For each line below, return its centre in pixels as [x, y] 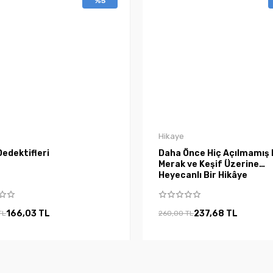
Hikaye [171, 136]
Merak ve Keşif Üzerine [209, 164]
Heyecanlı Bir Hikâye [203, 175]
